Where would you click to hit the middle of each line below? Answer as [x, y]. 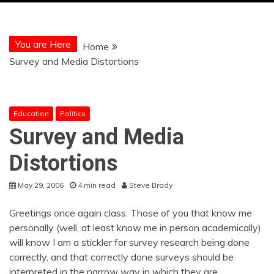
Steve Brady [151, 185]
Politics [73, 113]
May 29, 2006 [41, 185]
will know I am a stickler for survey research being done [129, 242]
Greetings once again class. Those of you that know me [131, 213]
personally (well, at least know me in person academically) [135, 228]
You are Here [43, 44]
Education [31, 113]
